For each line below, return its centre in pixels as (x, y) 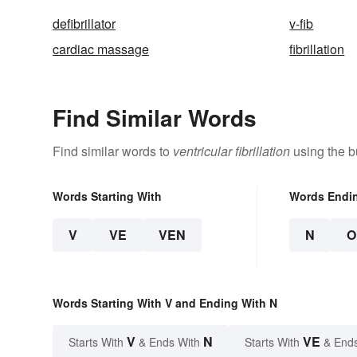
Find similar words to (113, 151)
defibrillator (84, 24)
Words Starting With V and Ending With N (165, 303)
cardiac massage (101, 49)
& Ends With (169, 342)
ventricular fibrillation (231, 151)
